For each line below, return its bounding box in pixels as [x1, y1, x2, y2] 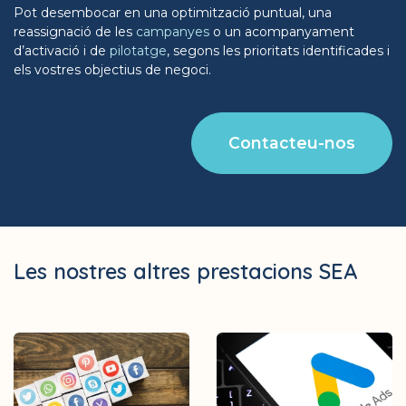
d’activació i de [14, 42, 110, 59]
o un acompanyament [209, 23, 354, 40]
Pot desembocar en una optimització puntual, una [14, 4, 332, 21]
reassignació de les [14, 23, 136, 40]
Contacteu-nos [228, 132, 355, 152]
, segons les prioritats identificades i [167, 42, 390, 59]
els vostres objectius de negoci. [14, 61, 211, 78]
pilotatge [110, 42, 167, 59]
